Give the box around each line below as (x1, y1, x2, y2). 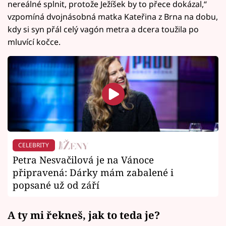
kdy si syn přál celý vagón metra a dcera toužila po (8, 24, 199, 35)
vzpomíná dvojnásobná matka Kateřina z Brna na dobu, (8, 11, 218, 23)
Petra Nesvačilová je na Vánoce (13, 153, 154, 166)
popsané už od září (13, 178, 99, 191)
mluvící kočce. (8, 36, 61, 48)
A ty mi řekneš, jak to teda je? (8, 207, 160, 222)
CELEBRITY (18, 141, 49, 150)
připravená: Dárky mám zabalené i (13, 165, 174, 179)
